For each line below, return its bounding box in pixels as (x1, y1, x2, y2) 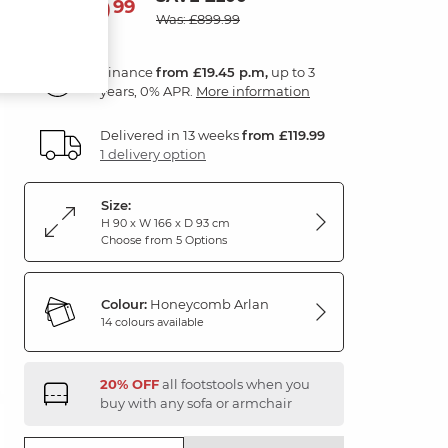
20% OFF (100, 376, 159, 392)
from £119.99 (242, 127, 325, 143)
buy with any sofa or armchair (100, 395, 292, 411)
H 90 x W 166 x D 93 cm (101, 216, 230, 230)
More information (196, 83, 310, 99)
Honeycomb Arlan (147, 295, 269, 312)
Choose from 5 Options (101, 233, 227, 247)
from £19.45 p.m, (156, 64, 268, 80)
